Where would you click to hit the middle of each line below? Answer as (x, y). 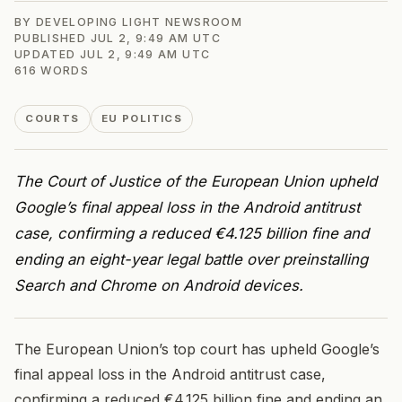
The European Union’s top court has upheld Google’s (197, 350)
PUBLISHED (52, 38)
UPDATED (47, 54)
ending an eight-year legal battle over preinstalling (191, 259)
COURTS (52, 119)
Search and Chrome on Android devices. (159, 285)
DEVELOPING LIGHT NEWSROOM (139, 22)
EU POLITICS (142, 119)
